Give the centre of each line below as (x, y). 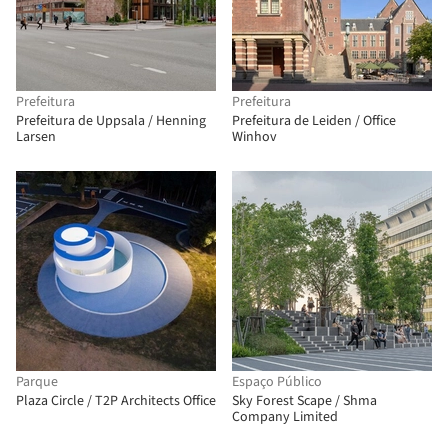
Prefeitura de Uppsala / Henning (111, 121)
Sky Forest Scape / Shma (304, 401)
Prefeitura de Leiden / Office (314, 121)
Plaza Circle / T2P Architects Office (116, 401)
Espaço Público (277, 382)
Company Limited (285, 417)
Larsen (36, 137)
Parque (37, 382)
